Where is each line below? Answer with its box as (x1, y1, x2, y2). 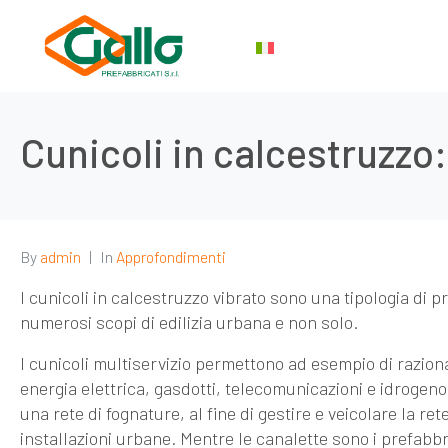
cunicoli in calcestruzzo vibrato (29, 285, 266, 308)
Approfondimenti (116, 246, 226, 266)
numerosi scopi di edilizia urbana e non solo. (20, 310, 358, 333)
